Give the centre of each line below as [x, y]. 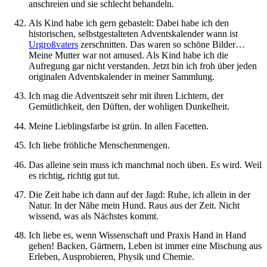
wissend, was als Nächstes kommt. [94, 216]
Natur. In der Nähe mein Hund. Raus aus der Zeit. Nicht [134, 205]
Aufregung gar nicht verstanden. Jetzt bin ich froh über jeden [143, 66]
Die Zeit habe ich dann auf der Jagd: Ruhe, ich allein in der [139, 194]
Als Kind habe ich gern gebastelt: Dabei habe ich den [129, 23]
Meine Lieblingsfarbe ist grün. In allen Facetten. [119, 126]
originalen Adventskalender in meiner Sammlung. [122, 76]
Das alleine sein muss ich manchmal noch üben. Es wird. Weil [145, 164]
